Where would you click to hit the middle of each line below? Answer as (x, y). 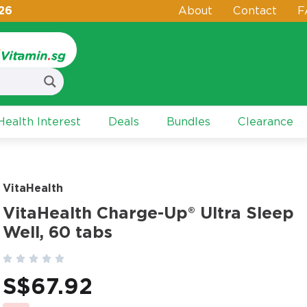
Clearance (266, 122)
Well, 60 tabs (58, 232)
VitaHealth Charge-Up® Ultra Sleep (148, 213)
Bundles (188, 122)
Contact (255, 11)
